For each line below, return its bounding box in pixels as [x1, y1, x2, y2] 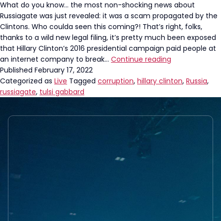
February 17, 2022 [35, 65, 93, 75]
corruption [98, 75, 134, 86]
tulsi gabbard [39, 86, 84, 97]
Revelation [171, 129, 207, 140]
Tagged [69, 75, 98, 86]
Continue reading [111, 54, 171, 64]
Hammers [171, 75, 205, 85]
